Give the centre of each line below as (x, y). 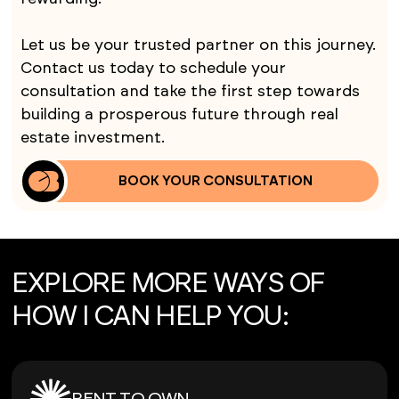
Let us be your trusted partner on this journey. (199, 46)
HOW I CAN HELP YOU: (150, 316)
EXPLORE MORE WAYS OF (168, 283)
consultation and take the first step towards (191, 92)
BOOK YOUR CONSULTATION (215, 181)
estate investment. (93, 138)
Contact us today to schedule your (154, 69)
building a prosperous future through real (180, 115)
